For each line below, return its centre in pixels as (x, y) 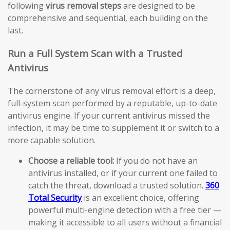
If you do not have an (156, 160)
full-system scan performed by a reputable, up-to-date (112, 103)
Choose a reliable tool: (71, 160)
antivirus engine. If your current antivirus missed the (109, 115)
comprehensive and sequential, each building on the (108, 18)
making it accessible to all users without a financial (125, 222)
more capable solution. (52, 140)
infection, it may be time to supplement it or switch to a (113, 128)
